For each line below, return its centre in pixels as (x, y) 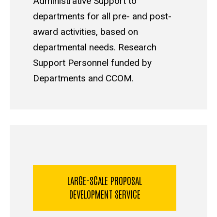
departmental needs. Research (95, 47)
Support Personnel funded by (92, 63)
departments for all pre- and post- (102, 16)
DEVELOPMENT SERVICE (105, 194)
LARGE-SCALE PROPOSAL (105, 180)
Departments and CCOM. (83, 78)
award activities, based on (85, 32)
